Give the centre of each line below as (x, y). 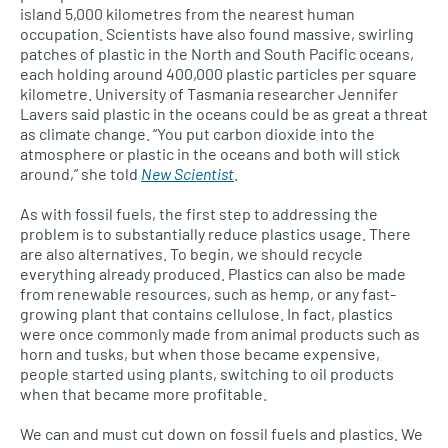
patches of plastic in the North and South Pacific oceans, (217, 54)
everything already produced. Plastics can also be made (213, 274)
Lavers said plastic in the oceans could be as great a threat (224, 114)
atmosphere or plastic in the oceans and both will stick (210, 154)
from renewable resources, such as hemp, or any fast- (208, 294)
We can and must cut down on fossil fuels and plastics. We (221, 434)
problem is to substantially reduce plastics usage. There (215, 234)
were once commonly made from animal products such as (220, 334)
